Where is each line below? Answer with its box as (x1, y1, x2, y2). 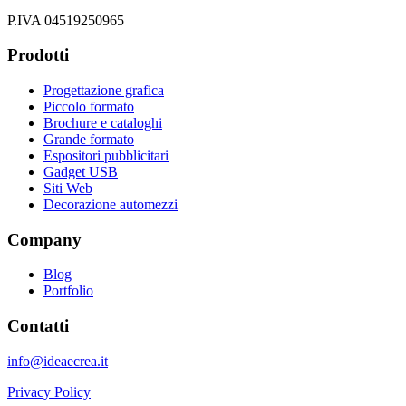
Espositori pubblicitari (43, 147, 169, 163)
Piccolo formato (43, 98, 134, 114)
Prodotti (7, 45, 69, 65)
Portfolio (43, 283, 93, 299)
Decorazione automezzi (43, 196, 178, 212)
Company (7, 229, 82, 249)
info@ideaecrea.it (7, 353, 108, 369)
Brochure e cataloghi (43, 114, 162, 130)
